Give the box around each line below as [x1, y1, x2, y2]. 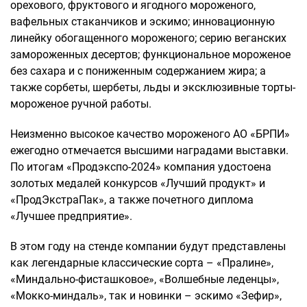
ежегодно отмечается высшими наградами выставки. [10, 144, 288, 157]
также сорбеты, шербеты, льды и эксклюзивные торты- [10, 81, 295, 94]
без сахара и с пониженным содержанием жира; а [10, 64, 266, 77]
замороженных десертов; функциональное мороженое [10, 48, 291, 61]
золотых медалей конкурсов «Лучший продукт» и [10, 177, 265, 190]
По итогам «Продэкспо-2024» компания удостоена [10, 160, 271, 173]
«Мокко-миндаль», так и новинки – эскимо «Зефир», [10, 289, 282, 302]
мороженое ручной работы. [10, 97, 151, 110]
